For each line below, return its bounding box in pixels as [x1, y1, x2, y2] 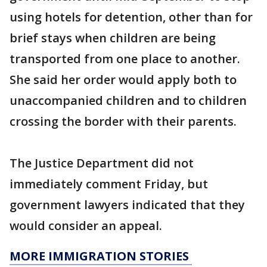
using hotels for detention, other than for [10, 9, 253, 26]
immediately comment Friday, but [10, 176, 208, 193]
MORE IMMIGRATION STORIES [10, 248, 192, 265]
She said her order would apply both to [10, 72, 237, 88]
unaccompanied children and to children [10, 92, 247, 109]
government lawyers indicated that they [10, 197, 245, 213]
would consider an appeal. [10, 218, 162, 234]
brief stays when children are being [10, 30, 216, 46]
